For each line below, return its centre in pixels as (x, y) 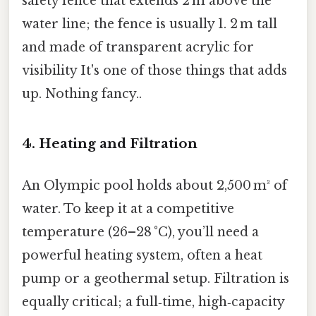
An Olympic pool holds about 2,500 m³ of (154, 186)
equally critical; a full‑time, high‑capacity (153, 302)
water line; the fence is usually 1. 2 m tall (150, 24)
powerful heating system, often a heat (142, 256)
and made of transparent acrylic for (138, 48)
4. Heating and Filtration (110, 143)
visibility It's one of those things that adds (154, 71)
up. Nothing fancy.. (82, 94)
